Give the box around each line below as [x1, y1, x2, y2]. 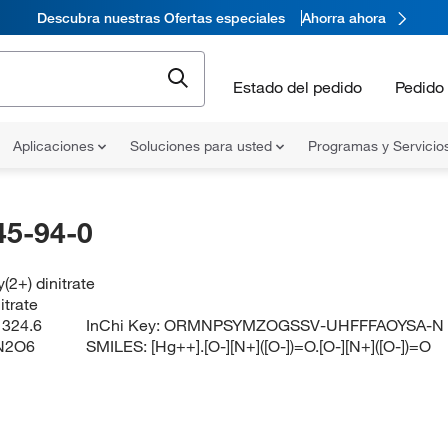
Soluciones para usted [130, 137, 276, 155]
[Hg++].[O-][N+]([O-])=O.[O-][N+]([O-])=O [151, 336, 432, 356]
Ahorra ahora [301, 8, 386, 27]
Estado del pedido [233, 76, 362, 97]
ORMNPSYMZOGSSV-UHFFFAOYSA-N [164, 315, 445, 335]
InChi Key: [86, 315, 165, 335]
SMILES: [86, 336, 152, 356]
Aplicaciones [13, 137, 98, 155]
